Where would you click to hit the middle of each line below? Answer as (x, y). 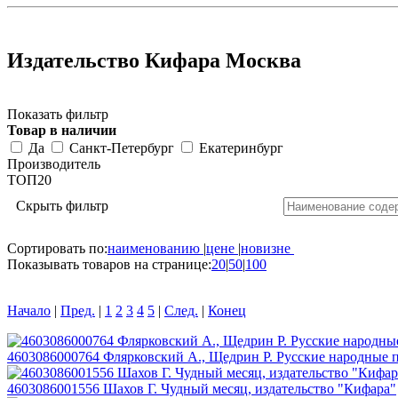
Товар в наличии (62, 130)
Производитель (54, 163)
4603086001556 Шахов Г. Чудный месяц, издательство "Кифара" (202, 388)
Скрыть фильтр (62, 205)
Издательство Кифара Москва (154, 60)
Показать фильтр (58, 114)
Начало (29, 310)
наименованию (154, 248)
